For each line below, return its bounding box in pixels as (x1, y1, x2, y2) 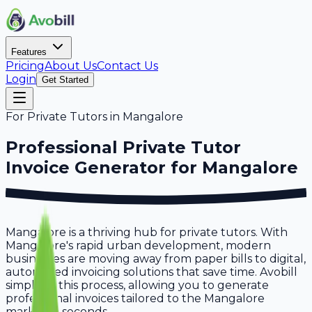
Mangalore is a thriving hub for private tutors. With (6, 226, 288, 239)
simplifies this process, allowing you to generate (6, 279, 269, 292)
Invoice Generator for (6, 157, 202, 178)
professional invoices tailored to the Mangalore (6, 292, 265, 305)
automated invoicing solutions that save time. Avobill (6, 265, 297, 279)
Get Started (42, 75, 88, 85)
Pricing (6, 59, 45, 72)
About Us (45, 59, 97, 72)
